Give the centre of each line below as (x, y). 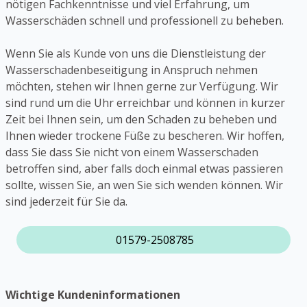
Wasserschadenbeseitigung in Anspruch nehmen (132, 70)
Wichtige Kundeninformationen (93, 295)
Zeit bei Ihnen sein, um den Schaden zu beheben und (141, 120)
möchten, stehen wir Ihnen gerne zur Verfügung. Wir (142, 87)
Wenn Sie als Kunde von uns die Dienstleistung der (136, 54)
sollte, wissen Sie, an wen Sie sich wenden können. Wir (144, 185)
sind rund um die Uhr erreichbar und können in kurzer (145, 103)
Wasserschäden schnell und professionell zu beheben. (145, 21)
